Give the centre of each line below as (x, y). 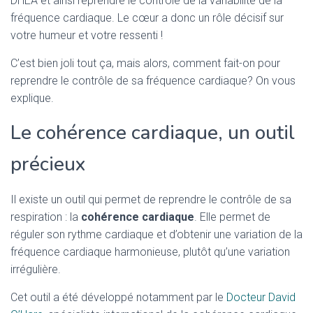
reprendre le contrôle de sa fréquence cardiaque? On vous (153, 81)
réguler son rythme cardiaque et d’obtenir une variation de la (156, 234)
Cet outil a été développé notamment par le (118, 297)
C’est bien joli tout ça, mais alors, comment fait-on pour (145, 63)
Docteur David (261, 297)
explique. (32, 98)
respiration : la (46, 217)
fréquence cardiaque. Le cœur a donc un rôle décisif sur (147, 18)
